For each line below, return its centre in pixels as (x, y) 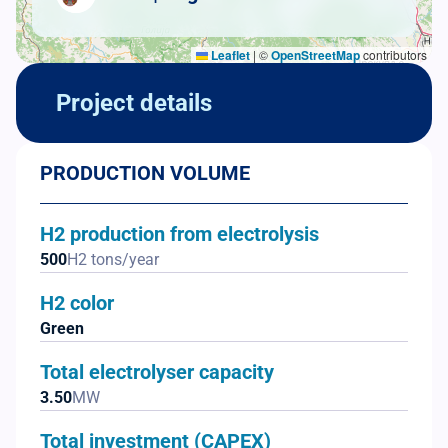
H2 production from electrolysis (179, 233)
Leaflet (229, 54)
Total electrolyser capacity (157, 371)
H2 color (77, 302)
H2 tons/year (113, 259)
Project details (134, 102)
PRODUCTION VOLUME (145, 172)
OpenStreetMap (315, 54)
